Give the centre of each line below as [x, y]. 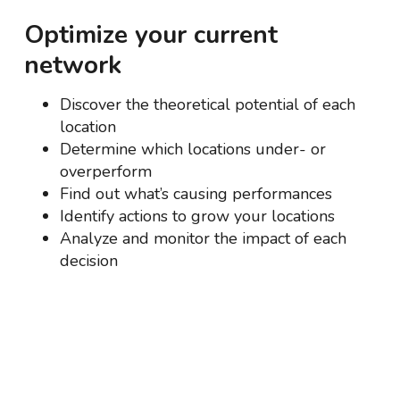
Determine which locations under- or [193, 149]
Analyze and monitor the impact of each [204, 238]
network [73, 65]
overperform [106, 171]
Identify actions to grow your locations [198, 216]
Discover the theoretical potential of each [208, 104]
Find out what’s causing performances [196, 194]
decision [89, 261]
